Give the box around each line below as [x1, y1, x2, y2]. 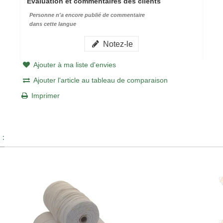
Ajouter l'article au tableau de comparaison [33, 76, 168, 84]
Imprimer [31, 91, 60, 100]
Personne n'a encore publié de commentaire [29, 11, 145, 18]
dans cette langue [29, 20, 76, 27]
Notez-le [101, 39, 133, 48]
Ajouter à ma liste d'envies [33, 60, 116, 69]
